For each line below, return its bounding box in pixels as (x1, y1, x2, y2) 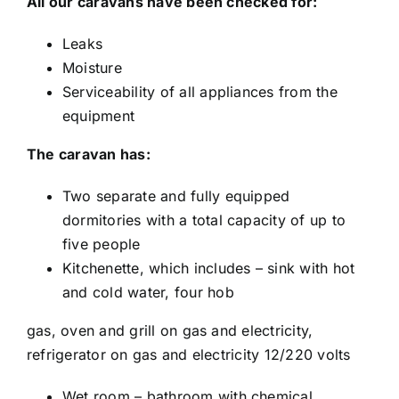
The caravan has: (26, 145, 151, 163)
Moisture (61, 59, 122, 77)
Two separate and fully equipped (61, 187, 290, 205)
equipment (61, 107, 135, 125)
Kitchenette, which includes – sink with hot (61, 259, 355, 277)
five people (61, 235, 141, 253)
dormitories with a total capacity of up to (61, 211, 346, 229)
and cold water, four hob (61, 283, 234, 301)
